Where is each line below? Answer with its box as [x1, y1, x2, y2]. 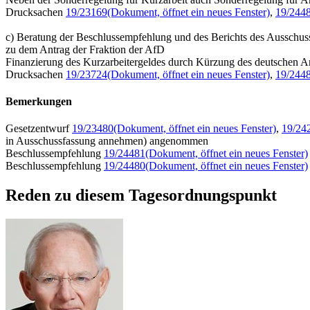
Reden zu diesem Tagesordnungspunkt [6, 186, 277, 205]
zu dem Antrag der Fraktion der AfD [6, 43, 165, 55]
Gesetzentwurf [6, 122, 72, 135]
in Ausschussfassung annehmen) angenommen [6, 135, 208, 147]
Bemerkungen [6, 95, 72, 108]
